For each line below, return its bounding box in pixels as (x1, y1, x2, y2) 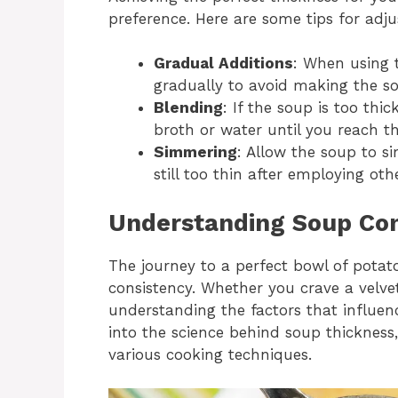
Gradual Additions (154, 54, 293, 73)
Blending (154, 99, 223, 117)
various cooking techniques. (108, 345, 312, 363)
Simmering (154, 143, 237, 162)
